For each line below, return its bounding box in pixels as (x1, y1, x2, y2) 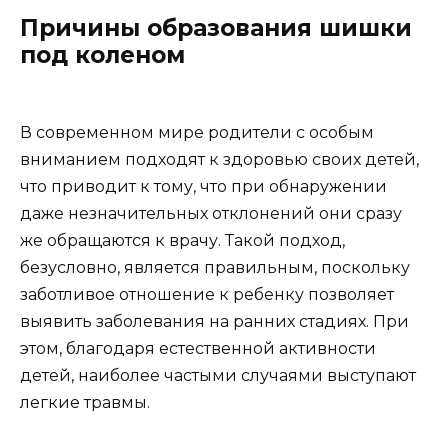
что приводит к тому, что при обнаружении (20, 176, 387, 196)
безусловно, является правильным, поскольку (20, 257, 410, 277)
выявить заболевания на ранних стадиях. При (20, 311, 409, 331)
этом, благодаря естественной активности (20, 338, 376, 358)
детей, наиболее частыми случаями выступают (20, 365, 416, 385)
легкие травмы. (20, 392, 150, 412)
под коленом (20, 40, 185, 69)
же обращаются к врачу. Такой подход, (20, 230, 345, 250)
